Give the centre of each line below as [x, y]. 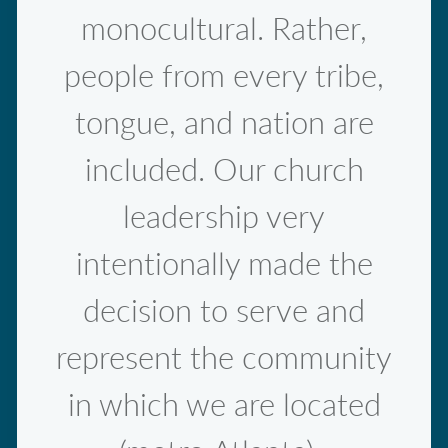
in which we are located [224, 406]
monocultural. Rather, [224, 30]
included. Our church [224, 171]
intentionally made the [224, 265]
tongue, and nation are [224, 124]
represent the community [224, 359]
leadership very [224, 218]
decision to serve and [224, 312]
